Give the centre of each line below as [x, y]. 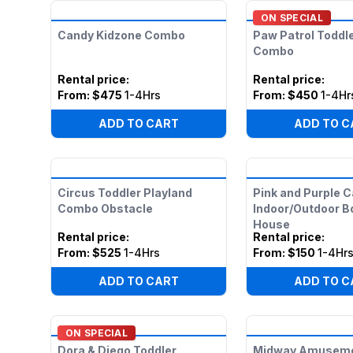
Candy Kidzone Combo [121, 35]
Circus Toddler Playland [125, 193]
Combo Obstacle [105, 208]
